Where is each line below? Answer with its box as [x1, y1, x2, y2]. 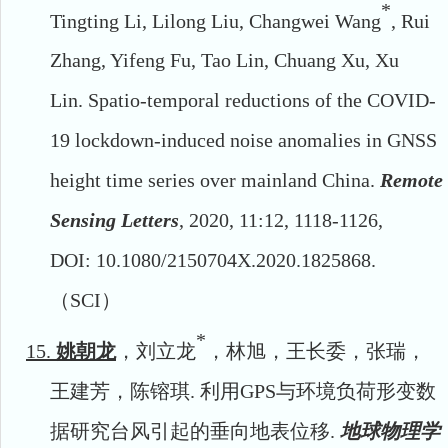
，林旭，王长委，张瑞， [206, 339, 426, 362]
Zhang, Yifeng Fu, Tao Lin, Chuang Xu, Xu [50, 49, 399, 72]
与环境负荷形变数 [276, 379, 436, 402]
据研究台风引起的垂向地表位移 [50, 419, 330, 442]
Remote [380, 169, 443, 192]
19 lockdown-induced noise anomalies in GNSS [50, 129, 437, 152]
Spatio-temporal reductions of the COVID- [83, 89, 436, 112]
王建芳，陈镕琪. [50, 379, 200, 402]
